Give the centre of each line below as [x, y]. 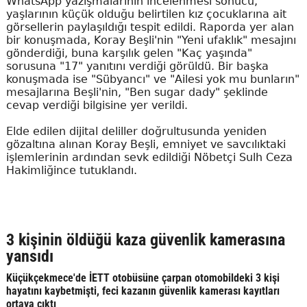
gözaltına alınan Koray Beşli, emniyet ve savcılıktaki [146, 144]
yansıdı [29, 256]
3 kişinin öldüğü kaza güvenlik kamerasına [145, 240]
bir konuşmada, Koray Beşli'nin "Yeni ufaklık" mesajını [151, 40]
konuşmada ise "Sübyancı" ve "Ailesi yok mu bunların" [152, 79]
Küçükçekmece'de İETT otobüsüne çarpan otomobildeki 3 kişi [143, 278]
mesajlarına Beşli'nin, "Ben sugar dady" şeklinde [137, 92]
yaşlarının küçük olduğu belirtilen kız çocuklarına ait [146, 14]
